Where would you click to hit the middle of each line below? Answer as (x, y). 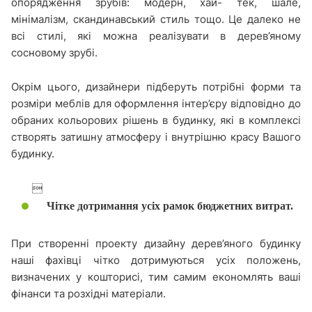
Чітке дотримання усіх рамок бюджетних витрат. (170, 205)
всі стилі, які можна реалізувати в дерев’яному (156, 36)
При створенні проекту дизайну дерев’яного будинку (156, 243)
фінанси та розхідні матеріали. (88, 293)
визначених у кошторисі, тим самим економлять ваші (156, 276)
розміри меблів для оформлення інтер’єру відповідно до (156, 103)
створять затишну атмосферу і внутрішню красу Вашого (156, 136)
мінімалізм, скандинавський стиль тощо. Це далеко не (156, 19)
